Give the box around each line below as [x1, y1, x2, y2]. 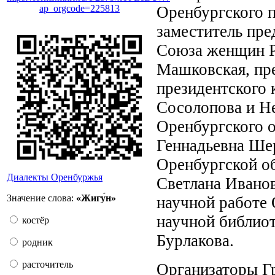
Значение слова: [7, 193, 76, 203]
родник [20, 237, 53, 247]
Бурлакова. [157, 231, 234, 250]
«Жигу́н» [76, 193, 116, 203]
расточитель [20, 259, 73, 269]
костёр [20, 215, 49, 225]
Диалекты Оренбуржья [7, 172, 103, 182]
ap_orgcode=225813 [39, 3, 120, 14]
